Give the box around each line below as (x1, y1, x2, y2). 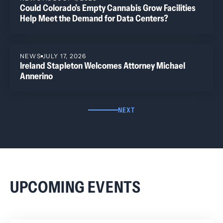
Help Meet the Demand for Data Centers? (20, 13, 168, 24)
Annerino (20, 71, 53, 82)
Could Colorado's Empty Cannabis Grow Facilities (20, 2, 196, 14)
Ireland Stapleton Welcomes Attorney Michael (20, 60, 185, 72)
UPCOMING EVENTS (10, 177, 141, 197)
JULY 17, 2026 (42, 52, 87, 60)
